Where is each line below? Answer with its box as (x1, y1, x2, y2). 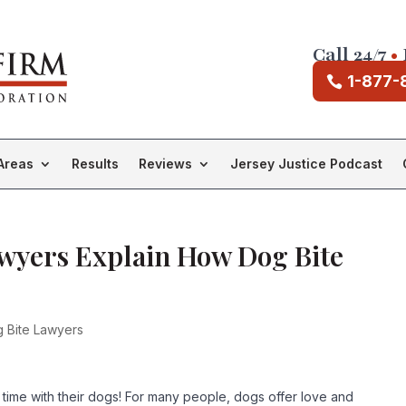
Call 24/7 (312, 42, 386, 68)
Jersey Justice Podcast (230, 156, 382, 171)
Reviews (139, 156, 192, 171)
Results (72, 156, 119, 171)
